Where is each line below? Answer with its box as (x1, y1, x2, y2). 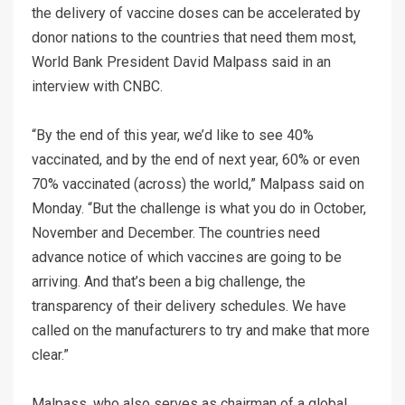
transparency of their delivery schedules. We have (32, 297, 346, 316)
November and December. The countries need (32, 224, 320, 242)
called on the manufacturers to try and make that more (32, 322, 370, 340)
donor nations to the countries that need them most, (32, 29, 356, 47)
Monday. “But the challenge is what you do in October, (32, 200, 366, 218)
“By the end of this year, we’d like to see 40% (32, 127, 314, 145)
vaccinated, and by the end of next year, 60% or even (32, 151, 360, 169)
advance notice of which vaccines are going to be (32, 249, 342, 267)
